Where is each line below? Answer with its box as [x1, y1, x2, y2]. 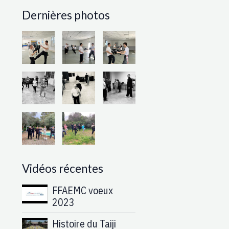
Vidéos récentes [22, 161, 103, 175]
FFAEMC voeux [52, 184, 113, 197]
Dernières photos [22, 8, 110, 22]
